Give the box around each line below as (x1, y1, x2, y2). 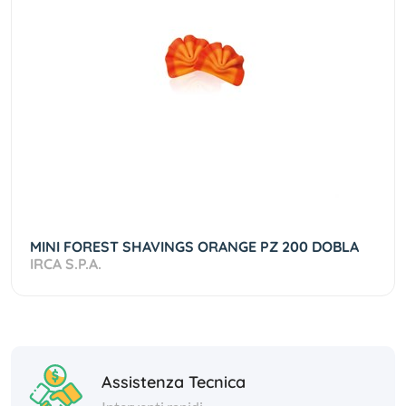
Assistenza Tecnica (101, 371, 246, 392)
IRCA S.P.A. (30, 255, 101, 273)
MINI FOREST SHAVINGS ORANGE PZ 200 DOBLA (30, 237, 362, 256)
